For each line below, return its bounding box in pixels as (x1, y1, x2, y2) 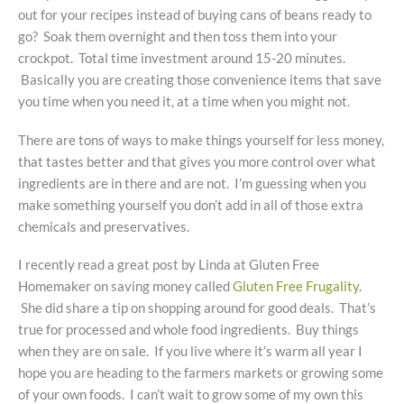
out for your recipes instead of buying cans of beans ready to (18, 7, 372, 23)
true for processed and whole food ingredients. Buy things (18, 321, 359, 337)
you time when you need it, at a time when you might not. (18, 94, 350, 110)
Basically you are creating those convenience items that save (18, 72, 381, 88)
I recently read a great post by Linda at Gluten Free (18, 256, 319, 272)
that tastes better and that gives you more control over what (18, 153, 376, 170)
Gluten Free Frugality (233, 278, 359, 294)
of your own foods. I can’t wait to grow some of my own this (18, 386, 363, 402)
